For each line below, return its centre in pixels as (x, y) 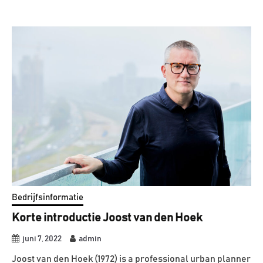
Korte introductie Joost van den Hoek (107, 218)
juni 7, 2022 (42, 239)
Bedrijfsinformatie (48, 198)
